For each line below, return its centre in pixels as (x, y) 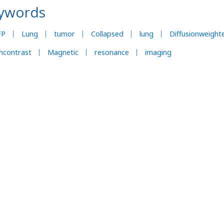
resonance (112, 52)
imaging (158, 52)
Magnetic (63, 52)
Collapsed (107, 34)
